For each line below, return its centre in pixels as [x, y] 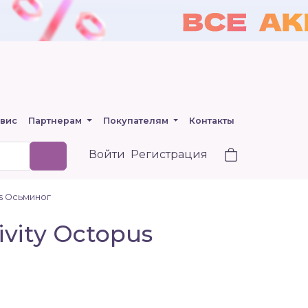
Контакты [212, 121]
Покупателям [137, 121]
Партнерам [56, 121]
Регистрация [169, 154]
